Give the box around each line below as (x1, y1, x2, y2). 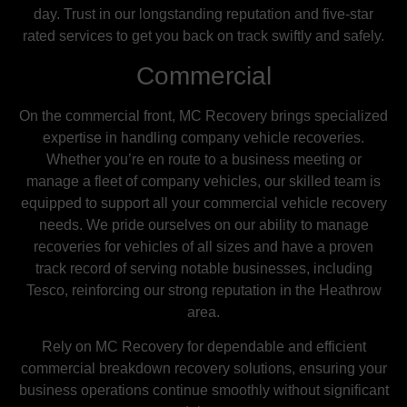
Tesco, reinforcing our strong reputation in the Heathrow (25, 282, 382, 298)
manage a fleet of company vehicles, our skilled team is (26, 173, 381, 189)
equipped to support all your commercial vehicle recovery (20, 194, 387, 211)
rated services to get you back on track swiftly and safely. (23, 28, 384, 45)
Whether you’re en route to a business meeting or (45, 151, 362, 167)
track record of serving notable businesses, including (35, 260, 372, 276)
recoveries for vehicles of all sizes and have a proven (34, 238, 373, 254)
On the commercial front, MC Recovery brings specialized (19, 107, 388, 124)
